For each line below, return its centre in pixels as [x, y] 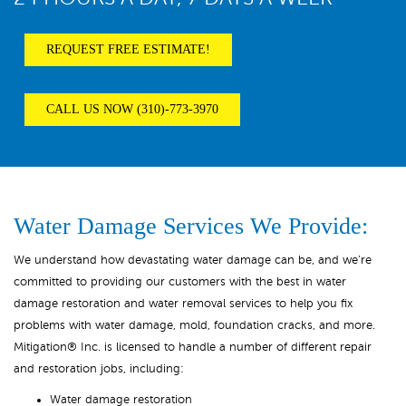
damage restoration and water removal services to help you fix [183, 304]
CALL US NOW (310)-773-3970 [132, 109]
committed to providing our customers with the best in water [180, 282]
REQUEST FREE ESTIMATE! [128, 49]
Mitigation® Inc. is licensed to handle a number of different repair [193, 347]
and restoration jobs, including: [99, 369]
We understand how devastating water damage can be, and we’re [193, 260]
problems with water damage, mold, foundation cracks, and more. [194, 325]
